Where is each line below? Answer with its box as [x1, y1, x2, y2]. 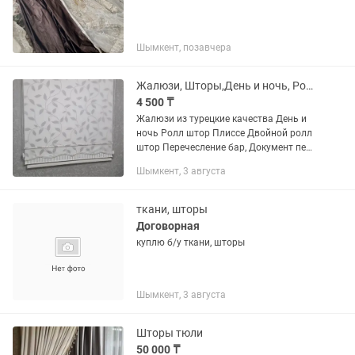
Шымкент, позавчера [136, 42, 231, 53]
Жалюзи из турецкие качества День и [136, 113, 276, 124]
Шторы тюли [136, 326, 203, 339]
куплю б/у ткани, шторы [136, 237, 245, 248]
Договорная [136, 219, 200, 232]
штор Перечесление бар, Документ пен [136, 142, 162, 153]
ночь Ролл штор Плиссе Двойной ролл [136, 128, 161, 139]
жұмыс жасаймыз [136, 156, 217, 167]
